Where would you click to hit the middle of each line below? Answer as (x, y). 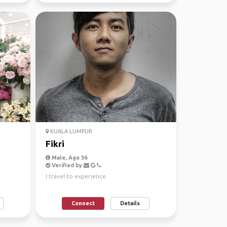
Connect (83, 203)
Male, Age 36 (68, 158)
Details (130, 203)
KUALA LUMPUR (70, 131)
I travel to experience (75, 176)
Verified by (67, 165)
